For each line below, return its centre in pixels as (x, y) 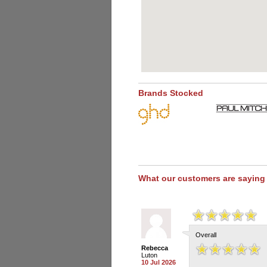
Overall (206, 235)
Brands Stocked (171, 93)
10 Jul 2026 (159, 262)
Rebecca (155, 248)
